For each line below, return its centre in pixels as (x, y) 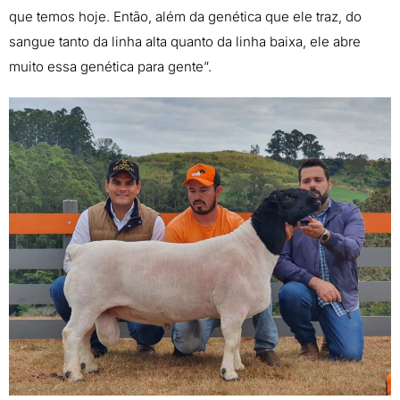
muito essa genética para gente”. (110, 67)
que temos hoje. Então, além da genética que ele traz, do (185, 17)
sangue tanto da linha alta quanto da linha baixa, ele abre (185, 42)
